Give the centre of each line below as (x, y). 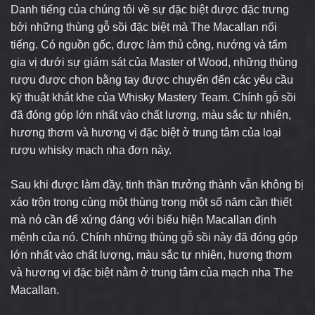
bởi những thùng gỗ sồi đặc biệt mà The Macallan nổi (144, 27)
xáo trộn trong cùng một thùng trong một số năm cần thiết (151, 202)
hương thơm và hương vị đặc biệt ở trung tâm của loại (146, 132)
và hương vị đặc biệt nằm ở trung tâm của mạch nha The (152, 272)
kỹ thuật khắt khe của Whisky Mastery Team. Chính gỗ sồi (153, 97)
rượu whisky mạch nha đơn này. (91, 150)
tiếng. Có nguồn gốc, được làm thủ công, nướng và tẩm (149, 44)
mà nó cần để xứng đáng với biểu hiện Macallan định (143, 219)
